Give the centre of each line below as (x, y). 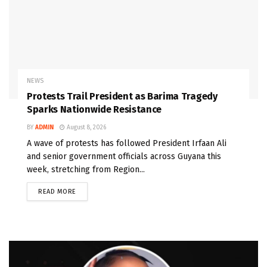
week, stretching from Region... (86, 170)
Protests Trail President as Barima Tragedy (122, 97)
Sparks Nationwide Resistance (94, 110)
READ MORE (57, 192)
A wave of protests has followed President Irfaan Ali (127, 144)
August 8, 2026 (86, 128)
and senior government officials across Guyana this (124, 157)
